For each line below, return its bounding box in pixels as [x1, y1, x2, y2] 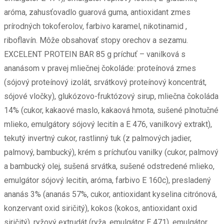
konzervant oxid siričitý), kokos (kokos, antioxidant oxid [4, 203, 197, 213]
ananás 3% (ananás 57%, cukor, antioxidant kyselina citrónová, [4, 189, 217, 199]
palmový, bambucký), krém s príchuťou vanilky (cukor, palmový [4, 147, 218, 157]
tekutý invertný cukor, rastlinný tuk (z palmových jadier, [4, 133, 191, 143]
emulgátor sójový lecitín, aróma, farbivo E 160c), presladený [4, 175, 211, 185]
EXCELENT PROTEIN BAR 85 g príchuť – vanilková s [4, 49, 185, 59]
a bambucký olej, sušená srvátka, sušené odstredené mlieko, [4, 161, 214, 171]
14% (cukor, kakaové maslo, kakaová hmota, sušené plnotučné [4, 105, 218, 115]
